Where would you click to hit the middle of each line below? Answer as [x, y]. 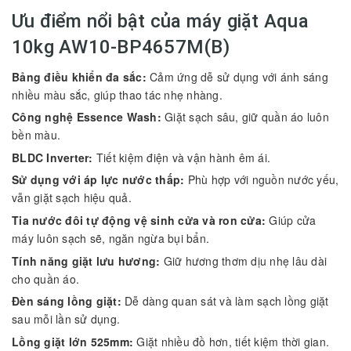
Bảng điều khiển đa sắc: [79, 76]
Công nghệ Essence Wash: [87, 117]
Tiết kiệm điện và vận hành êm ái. [183, 157]
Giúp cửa [293, 220]
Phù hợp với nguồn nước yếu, [263, 180]
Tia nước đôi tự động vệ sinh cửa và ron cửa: [139, 220]
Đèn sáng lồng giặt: [67, 301]
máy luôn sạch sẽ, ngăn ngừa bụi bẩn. [110, 238]
